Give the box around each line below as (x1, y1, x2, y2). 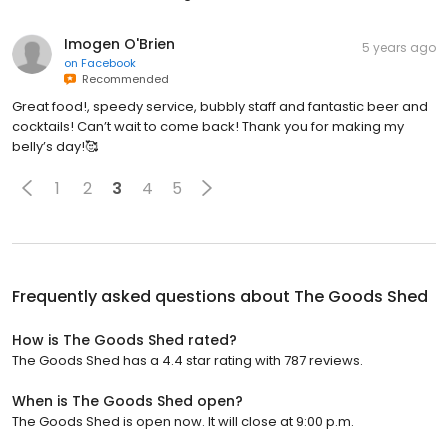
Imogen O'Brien (64, 34, 175, 54)
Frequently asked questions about (12, 285, 294, 308)
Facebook (81, 55, 136, 71)
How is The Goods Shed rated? (12, 330, 237, 350)
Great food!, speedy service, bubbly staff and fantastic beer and (12, 97, 428, 116)
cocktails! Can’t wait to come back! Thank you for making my (12, 117, 404, 136)
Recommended (76, 71, 169, 87)
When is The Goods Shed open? (12, 391, 243, 411)
